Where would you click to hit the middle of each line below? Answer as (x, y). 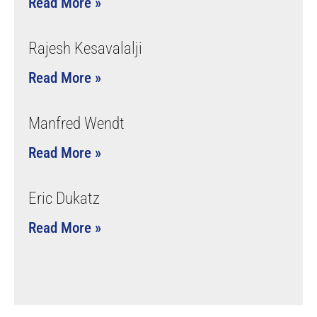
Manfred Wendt (76, 123)
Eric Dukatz (64, 198)
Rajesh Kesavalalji (85, 48)
